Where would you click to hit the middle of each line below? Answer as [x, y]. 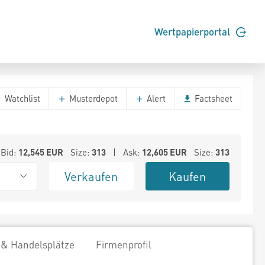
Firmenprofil [124, 244]
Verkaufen [91, 176]
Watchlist [21, 98]
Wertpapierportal [193, 32]
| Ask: [124, 152]
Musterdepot [92, 98]
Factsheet [212, 98]
